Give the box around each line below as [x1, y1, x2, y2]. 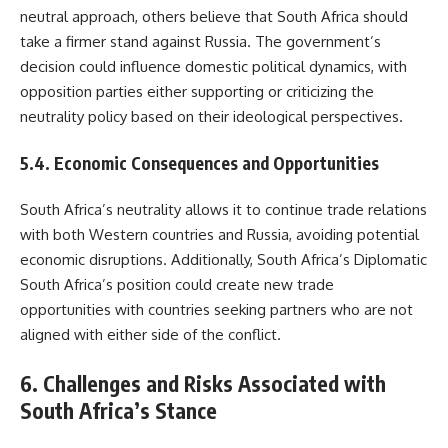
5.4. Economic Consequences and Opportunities [20, 151, 379, 174]
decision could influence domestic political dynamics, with [20, 57, 407, 77]
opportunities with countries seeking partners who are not [20, 300, 413, 320]
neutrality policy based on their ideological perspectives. [20, 107, 403, 127]
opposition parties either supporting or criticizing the [20, 82, 374, 102]
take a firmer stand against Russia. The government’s [20, 32, 381, 52]
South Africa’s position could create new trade [20, 275, 334, 295]
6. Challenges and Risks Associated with [20, 369, 386, 397]
